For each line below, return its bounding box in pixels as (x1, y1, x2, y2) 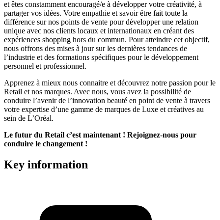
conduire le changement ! (4, 139, 87, 148)
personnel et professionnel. (4, 61, 86, 70)
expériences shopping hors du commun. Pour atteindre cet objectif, (4, 35, 210, 44)
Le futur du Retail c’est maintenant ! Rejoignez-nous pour (4, 130, 196, 139)
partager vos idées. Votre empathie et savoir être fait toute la (4, 8, 188, 17)
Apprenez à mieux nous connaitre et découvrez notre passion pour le (4, 78, 216, 87)
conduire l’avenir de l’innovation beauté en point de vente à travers (4, 96, 210, 105)
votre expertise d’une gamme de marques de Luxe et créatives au (4, 105, 204, 113)
